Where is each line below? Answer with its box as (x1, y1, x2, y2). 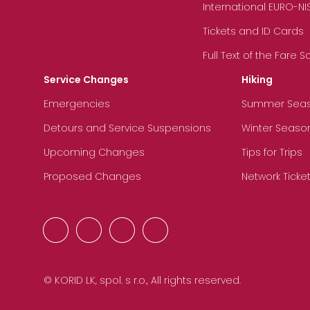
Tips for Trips (241, 145, 302, 160)
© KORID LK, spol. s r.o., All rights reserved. (44, 273, 241, 287)
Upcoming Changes (44, 145, 145, 160)
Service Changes (44, 73, 129, 87)
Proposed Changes (44, 170, 141, 184)
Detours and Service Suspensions (44, 121, 211, 136)
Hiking (241, 73, 273, 87)
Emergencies (44, 97, 110, 111)
